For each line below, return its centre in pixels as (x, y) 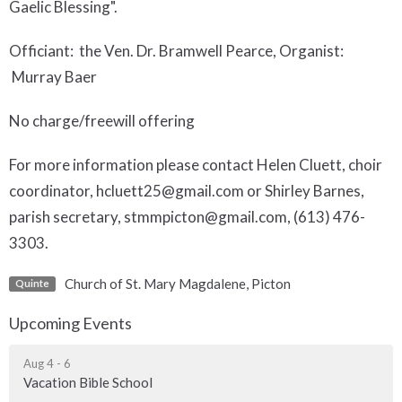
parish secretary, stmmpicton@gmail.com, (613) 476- (187, 216)
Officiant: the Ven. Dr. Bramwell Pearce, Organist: (176, 50)
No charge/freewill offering (102, 120)
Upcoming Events (70, 323)
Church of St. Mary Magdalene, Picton (177, 283)
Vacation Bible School (88, 383)
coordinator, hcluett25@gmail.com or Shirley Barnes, (187, 190)
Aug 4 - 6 (47, 364)
